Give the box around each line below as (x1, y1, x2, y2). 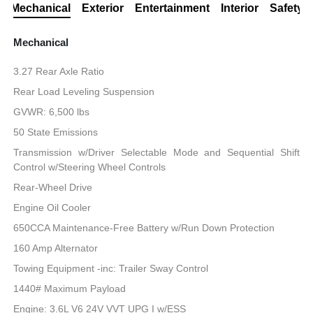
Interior (220, 1, 259, 14)
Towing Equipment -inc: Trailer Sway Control (13, 262, 209, 274)
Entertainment (134, 1, 210, 14)
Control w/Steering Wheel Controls (13, 161, 166, 173)
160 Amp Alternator (13, 242, 99, 254)
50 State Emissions (13, 126, 99, 138)
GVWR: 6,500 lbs (13, 105, 90, 117)
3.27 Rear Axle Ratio (13, 65, 105, 77)
